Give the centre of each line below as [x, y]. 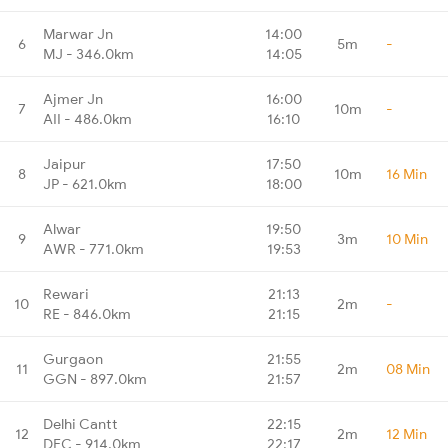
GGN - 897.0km [95, 378]
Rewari [66, 293]
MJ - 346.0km [88, 53]
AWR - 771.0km [93, 248]
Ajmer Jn [73, 98]
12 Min [406, 433]
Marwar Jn [78, 33]
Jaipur [64, 163]
